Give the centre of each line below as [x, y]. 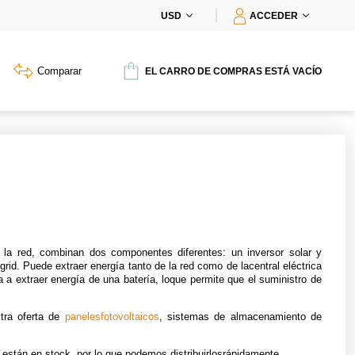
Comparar [59, 71]
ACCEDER [274, 16]
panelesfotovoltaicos [112, 317]
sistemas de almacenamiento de [245, 317]
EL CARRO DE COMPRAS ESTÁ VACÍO [233, 71]
